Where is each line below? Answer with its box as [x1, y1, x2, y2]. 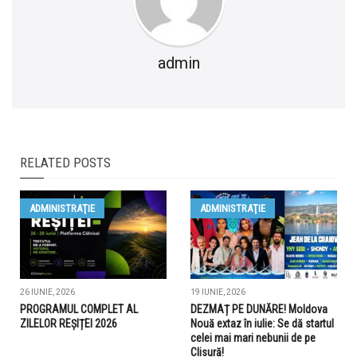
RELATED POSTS [20, 155, 111, 171]
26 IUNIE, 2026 [20, 288, 75, 297]
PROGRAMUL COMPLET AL [20, 303, 138, 316]
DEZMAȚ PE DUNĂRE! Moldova [190, 303, 328, 316]
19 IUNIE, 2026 [190, 288, 245, 297]
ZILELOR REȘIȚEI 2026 [20, 317, 117, 331]
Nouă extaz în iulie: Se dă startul [190, 317, 334, 331]
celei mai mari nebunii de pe [190, 331, 316, 345]
